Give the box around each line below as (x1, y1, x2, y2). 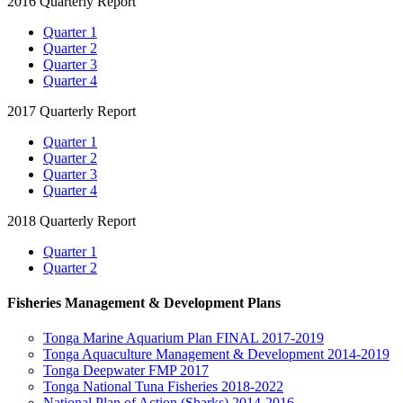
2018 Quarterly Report (7, 212, 136, 228)
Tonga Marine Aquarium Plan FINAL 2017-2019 (43, 330, 324, 346)
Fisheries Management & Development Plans (7, 294, 281, 310)
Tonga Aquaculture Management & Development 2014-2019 (43, 346, 390, 363)
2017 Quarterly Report (7, 103, 136, 119)
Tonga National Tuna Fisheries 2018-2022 (43, 379, 283, 395)
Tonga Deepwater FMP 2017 (43, 363, 209, 379)
